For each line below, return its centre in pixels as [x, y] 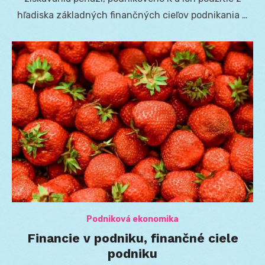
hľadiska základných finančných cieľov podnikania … [132, 15]
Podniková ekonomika [132, 219]
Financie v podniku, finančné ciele [132, 238]
